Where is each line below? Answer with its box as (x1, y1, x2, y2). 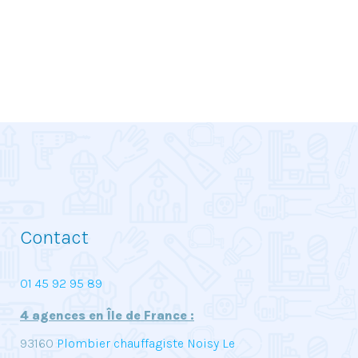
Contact (20, 226, 89, 249)
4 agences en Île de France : (20, 308, 194, 323)
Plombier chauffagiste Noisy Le (54, 336, 235, 351)
